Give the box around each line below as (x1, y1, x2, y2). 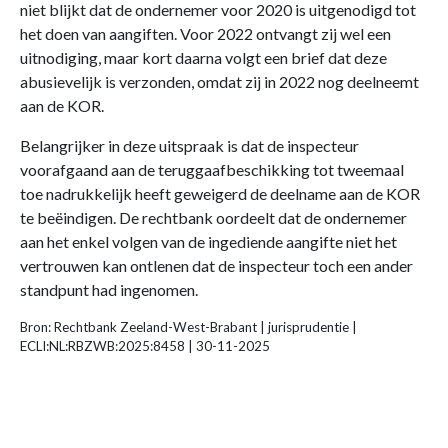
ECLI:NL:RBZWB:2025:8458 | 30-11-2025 (20, 338, 270, 355)
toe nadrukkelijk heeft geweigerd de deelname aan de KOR (20, 184, 420, 204)
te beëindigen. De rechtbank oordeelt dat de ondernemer (20, 208, 407, 228)
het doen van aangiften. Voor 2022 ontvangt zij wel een (20, 24, 391, 44)
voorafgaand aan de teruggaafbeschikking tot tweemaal (20, 160, 404, 180)
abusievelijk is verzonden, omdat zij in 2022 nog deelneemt (20, 72, 419, 92)
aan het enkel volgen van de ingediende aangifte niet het (20, 232, 397, 252)
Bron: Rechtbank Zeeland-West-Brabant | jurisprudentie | (20, 319, 357, 336)
